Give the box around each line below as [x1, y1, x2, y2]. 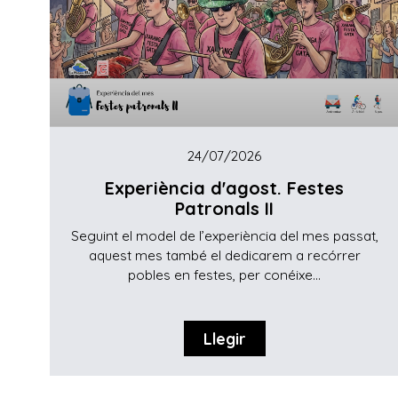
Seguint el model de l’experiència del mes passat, [70, 227, 378, 244]
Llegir [203, 329, 246, 349]
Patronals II [175, 197, 275, 220]
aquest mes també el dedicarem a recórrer [88, 246, 361, 264]
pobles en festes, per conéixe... [128, 266, 322, 283]
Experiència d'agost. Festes [105, 177, 345, 200]
